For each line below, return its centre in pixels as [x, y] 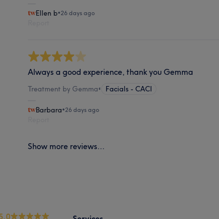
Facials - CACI [129, 89]
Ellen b [47, 13]
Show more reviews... [66, 146]
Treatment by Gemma [63, 89]
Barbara [49, 110]
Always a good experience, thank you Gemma [111, 72]
